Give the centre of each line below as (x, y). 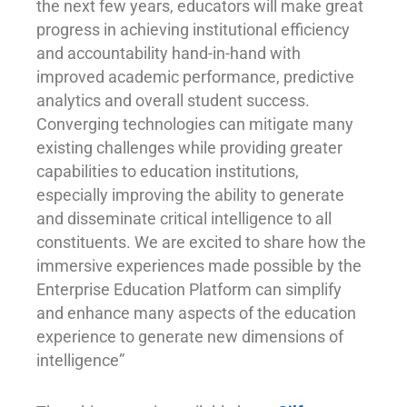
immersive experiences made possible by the (199, 265)
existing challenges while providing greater (189, 147)
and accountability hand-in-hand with (169, 53)
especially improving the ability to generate (190, 194)
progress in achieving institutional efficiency (193, 29)
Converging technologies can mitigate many (195, 124)
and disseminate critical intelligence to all (184, 218)
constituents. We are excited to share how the (201, 242)
